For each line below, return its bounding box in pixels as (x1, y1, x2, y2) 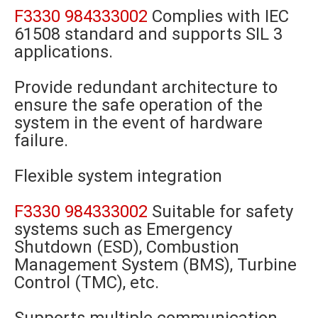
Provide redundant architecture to (14, 77, 278, 98)
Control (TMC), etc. (14, 273, 159, 293)
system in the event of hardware (14, 113, 263, 133)
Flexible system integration (14, 166, 222, 187)
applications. (14, 42, 113, 62)
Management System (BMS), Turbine (14, 255, 297, 275)
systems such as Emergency (14, 219, 232, 240)
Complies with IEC (152, 6, 289, 27)
